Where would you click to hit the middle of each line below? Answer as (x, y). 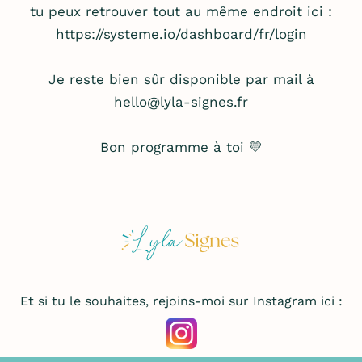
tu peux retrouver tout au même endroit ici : (181, 12)
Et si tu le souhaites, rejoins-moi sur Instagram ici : (181, 301)
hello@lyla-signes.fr (181, 102)
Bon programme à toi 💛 (181, 147)
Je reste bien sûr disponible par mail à (181, 80)
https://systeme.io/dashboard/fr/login (181, 34)
